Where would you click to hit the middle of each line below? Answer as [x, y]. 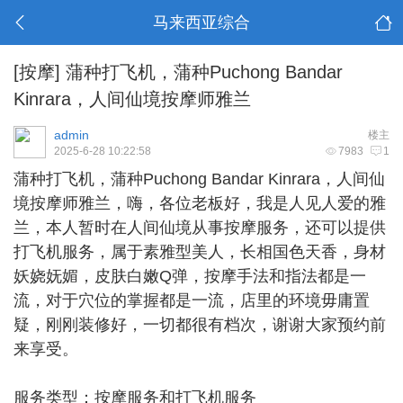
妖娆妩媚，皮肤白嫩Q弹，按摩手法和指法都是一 [190, 276]
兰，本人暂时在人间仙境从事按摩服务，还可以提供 [200, 228]
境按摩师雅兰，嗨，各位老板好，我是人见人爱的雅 [200, 203]
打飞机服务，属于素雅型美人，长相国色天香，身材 [200, 252]
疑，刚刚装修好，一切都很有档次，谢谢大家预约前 [200, 325]
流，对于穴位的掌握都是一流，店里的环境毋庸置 [192, 300]
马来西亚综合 [201, 22]
